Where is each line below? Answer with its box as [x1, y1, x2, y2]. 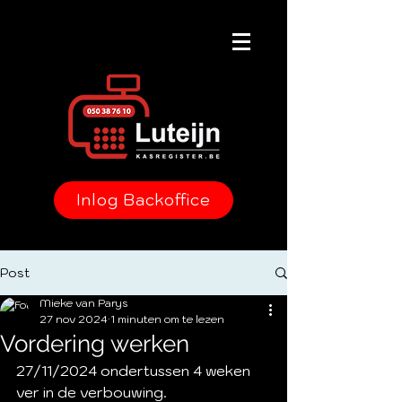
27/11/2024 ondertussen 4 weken [16, 362, 254, 380]
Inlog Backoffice [76, 190, 211, 210]
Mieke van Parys [39, 296, 127, 310]
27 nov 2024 [39, 312, 108, 326]
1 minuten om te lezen [110, 312, 224, 326]
